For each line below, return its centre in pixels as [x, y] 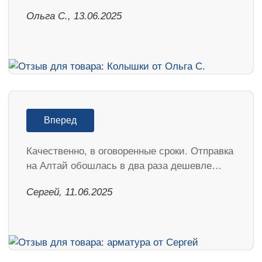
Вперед [60, 120]
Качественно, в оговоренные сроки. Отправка [130, 151]
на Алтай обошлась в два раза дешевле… [124, 166]
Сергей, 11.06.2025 [69, 192]
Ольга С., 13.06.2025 [74, 16]
